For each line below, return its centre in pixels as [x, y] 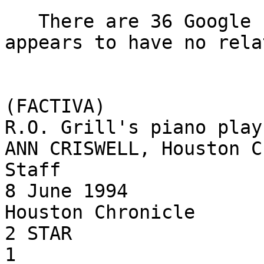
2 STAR [38, 234]
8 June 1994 [66, 191]
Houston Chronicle [100, 212]
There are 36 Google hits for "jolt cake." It [22, 22]
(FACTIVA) [55, 106]
